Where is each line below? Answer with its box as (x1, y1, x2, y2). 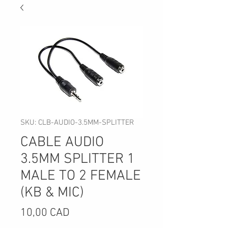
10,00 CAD (20, 206, 70, 220)
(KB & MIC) (20, 184, 84, 202)
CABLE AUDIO (20, 134, 104, 151)
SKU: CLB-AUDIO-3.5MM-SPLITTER (20, 118, 134, 127)
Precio (69, 206, 99, 219)
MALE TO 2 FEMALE (20, 167, 141, 185)
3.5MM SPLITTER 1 (20, 151, 135, 168)
